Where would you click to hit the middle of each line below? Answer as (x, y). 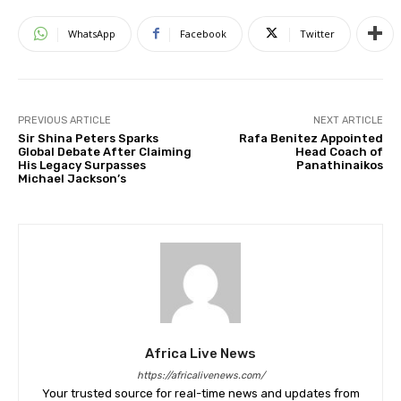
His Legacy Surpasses (82, 165)
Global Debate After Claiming (105, 151)
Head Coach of (339, 151)
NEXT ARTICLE (348, 120)
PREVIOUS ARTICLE (64, 120)
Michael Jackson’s (72, 178)
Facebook (203, 33)
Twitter (317, 33)
